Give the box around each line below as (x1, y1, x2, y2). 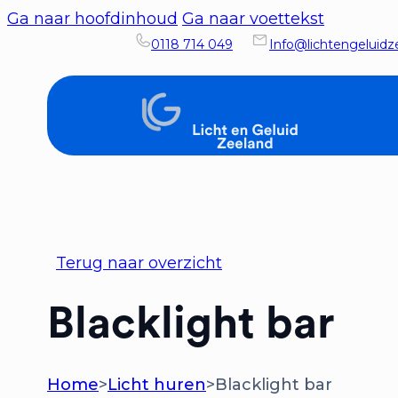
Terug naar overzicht (56, 253, 222, 273)
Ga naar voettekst (182, 9, 324, 28)
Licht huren (107, 375, 206, 394)
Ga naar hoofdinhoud (7, 9, 178, 28)
